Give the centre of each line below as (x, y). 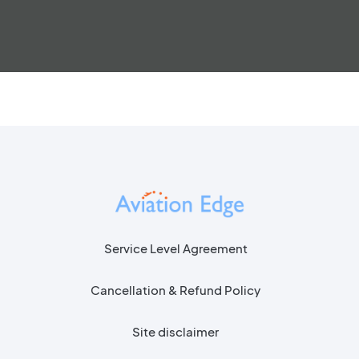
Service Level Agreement (175, 248)
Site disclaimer (176, 331)
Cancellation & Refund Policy (176, 289)
